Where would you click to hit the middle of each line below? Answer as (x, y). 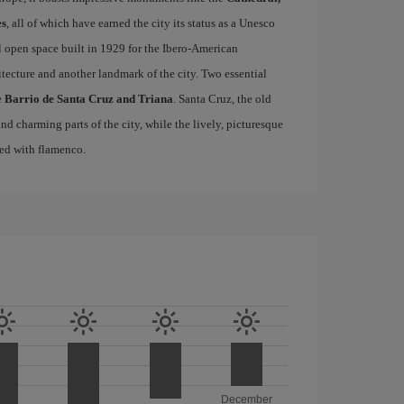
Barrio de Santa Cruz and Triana (88, 99)
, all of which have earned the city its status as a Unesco (140, 23)
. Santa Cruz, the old (222, 99)
